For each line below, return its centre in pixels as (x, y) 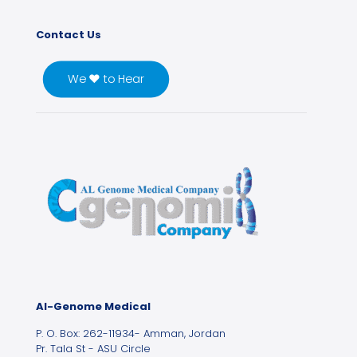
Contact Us (69, 35)
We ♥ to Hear (106, 79)
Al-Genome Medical (93, 306)
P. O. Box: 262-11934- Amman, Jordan (131, 333)
